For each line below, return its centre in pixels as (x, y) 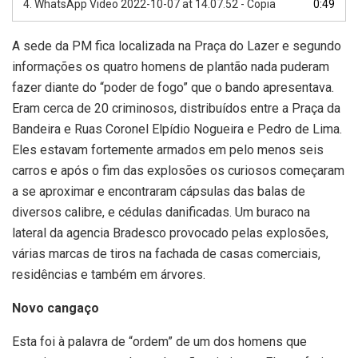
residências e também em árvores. (109, 274)
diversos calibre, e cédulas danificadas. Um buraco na (161, 212)
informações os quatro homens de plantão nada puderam (171, 66)
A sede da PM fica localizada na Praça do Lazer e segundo (177, 46)
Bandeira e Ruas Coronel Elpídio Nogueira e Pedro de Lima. (177, 129)
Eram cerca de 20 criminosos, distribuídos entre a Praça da (176, 108)
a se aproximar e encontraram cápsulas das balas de (159, 191)
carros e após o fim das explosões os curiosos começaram (178, 170)
